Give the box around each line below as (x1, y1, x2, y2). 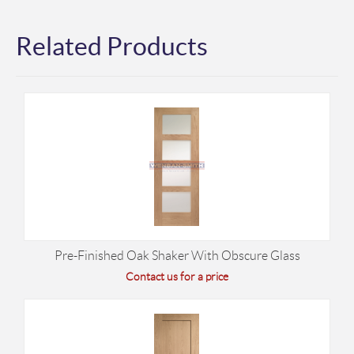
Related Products (16, 32, 208, 60)
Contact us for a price (126, 270, 228, 283)
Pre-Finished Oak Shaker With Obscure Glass (54, 249, 300, 262)
